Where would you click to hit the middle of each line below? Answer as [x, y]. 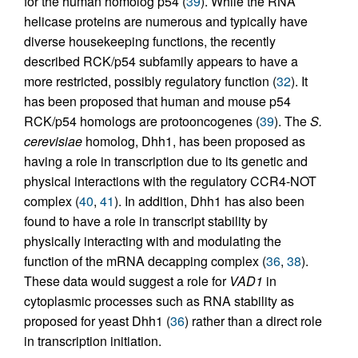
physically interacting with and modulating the [153, 241]
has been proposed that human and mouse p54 [157, 101]
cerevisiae [53, 141]
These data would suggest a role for [127, 281]
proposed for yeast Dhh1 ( [97, 321]
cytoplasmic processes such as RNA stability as [159, 301]
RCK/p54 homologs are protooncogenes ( [142, 121]
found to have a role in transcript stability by [146, 221]
